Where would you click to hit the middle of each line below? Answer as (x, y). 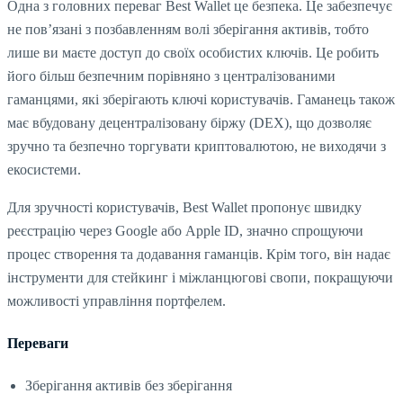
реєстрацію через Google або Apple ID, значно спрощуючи (185, 230)
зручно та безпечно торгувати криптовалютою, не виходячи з (197, 146)
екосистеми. (44, 169)
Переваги (38, 343)
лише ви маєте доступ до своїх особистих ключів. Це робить (193, 52)
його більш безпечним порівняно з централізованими (171, 76)
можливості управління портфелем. (116, 300)
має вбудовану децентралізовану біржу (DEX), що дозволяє (189, 122)
